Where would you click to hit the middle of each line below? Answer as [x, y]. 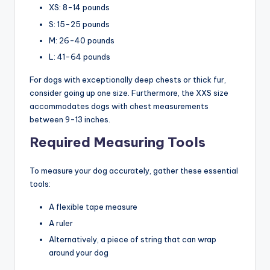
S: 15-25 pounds [79, 24]
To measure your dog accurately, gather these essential [134, 170]
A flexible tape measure [93, 206]
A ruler [61, 223]
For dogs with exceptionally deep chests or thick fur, [128, 79]
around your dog [79, 252]
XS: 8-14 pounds [79, 8]
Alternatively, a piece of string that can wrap [133, 239]
